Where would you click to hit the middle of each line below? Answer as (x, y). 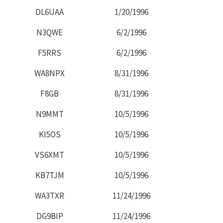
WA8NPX (50, 73)
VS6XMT (50, 155)
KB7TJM (50, 175)
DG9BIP (50, 216)
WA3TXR (50, 195)
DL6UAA (50, 12)
